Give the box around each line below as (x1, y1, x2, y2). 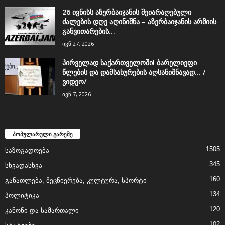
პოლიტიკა (5, 191, 39, 199)
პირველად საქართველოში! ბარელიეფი (62, 57, 197, 67)
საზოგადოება (5, 146, 49, 154)
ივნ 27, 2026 (62, 39, 94, 47)
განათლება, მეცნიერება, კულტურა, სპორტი (5, 176, 147, 184)
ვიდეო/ (62, 76, 86, 86)
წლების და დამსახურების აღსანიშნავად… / (62, 67, 205, 77)
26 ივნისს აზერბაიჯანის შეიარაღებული (62, 7, 191, 17)
